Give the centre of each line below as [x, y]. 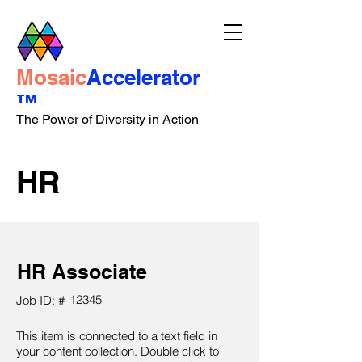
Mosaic [51, 77]
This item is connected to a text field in [117, 336]
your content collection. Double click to [118, 351]
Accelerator [143, 77]
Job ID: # [40, 300]
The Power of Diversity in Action [107, 119]
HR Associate [82, 271]
